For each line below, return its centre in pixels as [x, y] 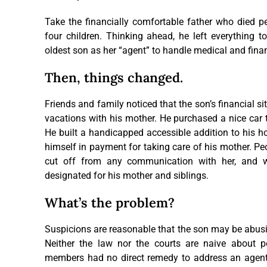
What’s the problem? [110, 202]
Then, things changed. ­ [116, 77]
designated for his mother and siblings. [127, 175]
